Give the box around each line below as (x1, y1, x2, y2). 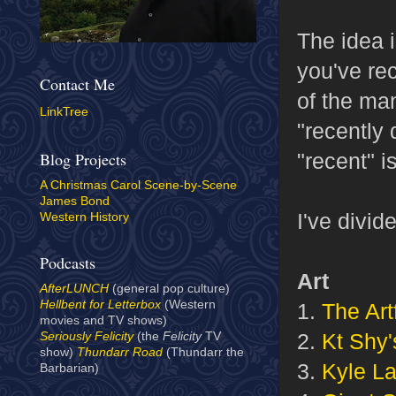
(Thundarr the (163, 346, 244, 360)
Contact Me (40, 72, 115, 95)
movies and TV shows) (40, 314, 167, 328)
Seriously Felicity (40, 330, 133, 344)
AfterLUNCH (40, 282, 109, 296)
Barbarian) (40, 362, 99, 376)
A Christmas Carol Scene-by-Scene (40, 179, 237, 193)
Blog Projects (40, 148, 126, 171)
